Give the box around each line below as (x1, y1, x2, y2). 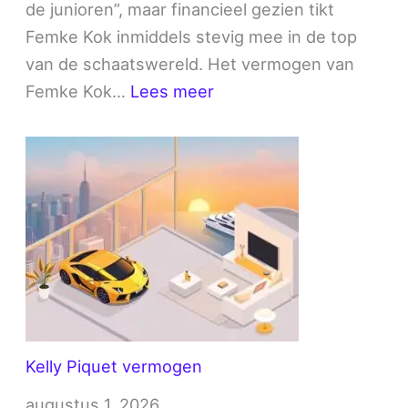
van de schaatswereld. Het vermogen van (25, 53, 355, 74)
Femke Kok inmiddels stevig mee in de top (25, 25, 358, 46)
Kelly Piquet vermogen (25, 355, 203, 376)
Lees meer (130, 80, 215, 101)
